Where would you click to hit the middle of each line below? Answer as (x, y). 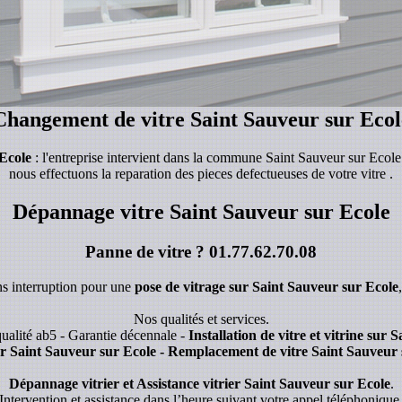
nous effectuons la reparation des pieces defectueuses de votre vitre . (201, 174)
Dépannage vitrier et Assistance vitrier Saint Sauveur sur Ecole (199, 383)
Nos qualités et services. (201, 319)
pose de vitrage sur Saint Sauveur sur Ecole (267, 286)
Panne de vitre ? (147, 252)
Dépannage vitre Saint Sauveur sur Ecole (201, 212)
